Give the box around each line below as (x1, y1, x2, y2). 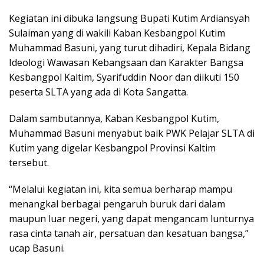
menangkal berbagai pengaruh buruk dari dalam (9, 197, 225, 211)
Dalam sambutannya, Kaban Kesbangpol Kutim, (9, 112, 219, 126)
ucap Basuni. (9, 242, 65, 255)
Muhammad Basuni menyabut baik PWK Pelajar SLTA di (9, 127, 255, 140)
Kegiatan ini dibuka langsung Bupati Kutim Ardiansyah (9, 12, 250, 25)
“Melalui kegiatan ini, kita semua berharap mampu (9, 183, 232, 196)
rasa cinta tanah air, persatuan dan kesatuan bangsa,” (9, 227, 249, 240)
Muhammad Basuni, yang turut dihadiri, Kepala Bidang (9, 41, 250, 55)
